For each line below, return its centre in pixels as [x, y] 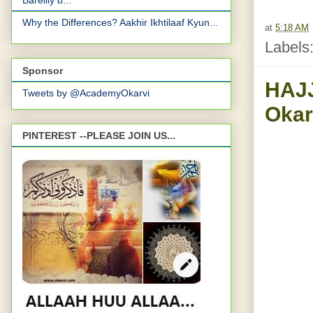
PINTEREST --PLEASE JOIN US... [99, 136]
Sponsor [43, 70]
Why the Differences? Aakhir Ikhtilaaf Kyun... [120, 23]
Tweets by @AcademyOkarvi [86, 93]
